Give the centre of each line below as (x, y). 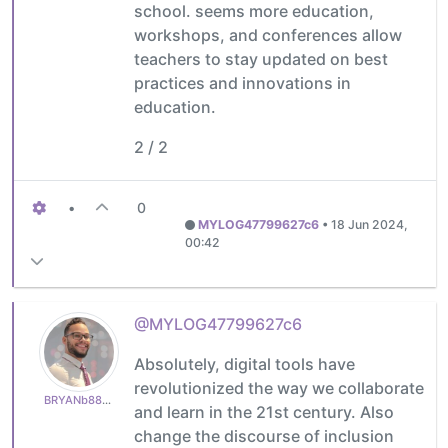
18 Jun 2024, (369, 224)
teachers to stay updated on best (261, 58)
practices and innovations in (242, 82)
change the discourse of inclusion (264, 435)
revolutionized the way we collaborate (279, 387)
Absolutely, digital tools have (244, 363)
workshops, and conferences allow (268, 34)
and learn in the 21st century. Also (264, 411)
